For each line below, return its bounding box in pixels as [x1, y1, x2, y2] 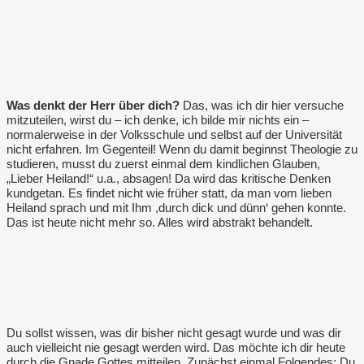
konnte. [307, 201, 346, 214]
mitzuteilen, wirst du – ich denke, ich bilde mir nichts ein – [6, 113, 309, 127]
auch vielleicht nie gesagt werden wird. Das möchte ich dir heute [6, 340, 345, 354]
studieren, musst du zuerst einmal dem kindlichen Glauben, [6, 157, 320, 171]
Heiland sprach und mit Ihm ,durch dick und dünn [6, 201, 266, 214]
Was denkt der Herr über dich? [6, 98, 180, 112]
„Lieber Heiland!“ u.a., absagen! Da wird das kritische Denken [6, 171, 331, 185]
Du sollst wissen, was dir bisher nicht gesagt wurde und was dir [6, 326, 341, 340]
